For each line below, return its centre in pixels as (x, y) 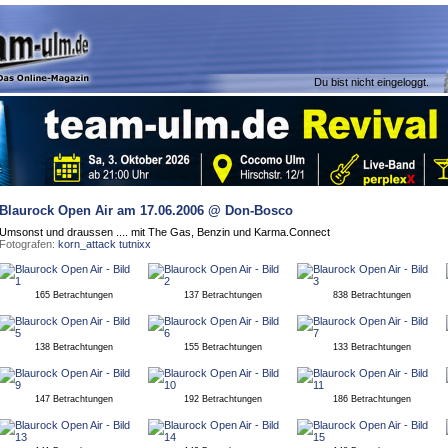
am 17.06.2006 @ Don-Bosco (203, 210)
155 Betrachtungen (222, 347)
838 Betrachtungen (371, 295)
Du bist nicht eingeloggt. (371, 82)
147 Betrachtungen (73, 399)
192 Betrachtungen (222, 399)
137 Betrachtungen (222, 295)
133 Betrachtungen (371, 347)
